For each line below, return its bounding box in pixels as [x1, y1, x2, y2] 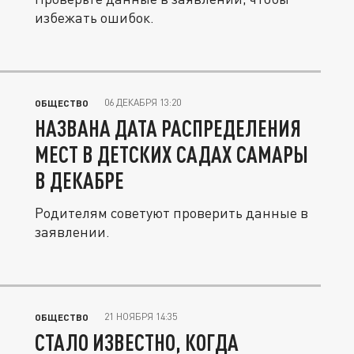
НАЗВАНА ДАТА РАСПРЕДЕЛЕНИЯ [35, 115, 301, 142]
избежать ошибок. [35, 9, 154, 27]
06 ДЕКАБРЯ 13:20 [104, 96, 181, 109]
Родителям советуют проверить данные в [35, 204, 308, 222]
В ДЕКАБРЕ [35, 167, 124, 194]
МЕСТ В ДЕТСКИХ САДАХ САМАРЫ [35, 141, 308, 168]
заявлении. [35, 223, 110, 241]
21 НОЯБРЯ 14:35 [104, 311, 177, 323]
